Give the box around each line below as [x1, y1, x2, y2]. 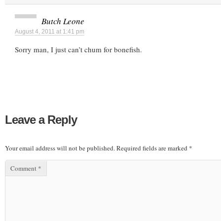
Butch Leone [41, 15, 84, 27]
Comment [10, 164, 38, 173]
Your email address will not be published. [5, 143, 115, 152]
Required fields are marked [116, 143, 189, 152]
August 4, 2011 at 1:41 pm [15, 28, 84, 36]
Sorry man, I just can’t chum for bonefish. [15, 44, 142, 55]
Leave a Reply [5, 112, 77, 126]
